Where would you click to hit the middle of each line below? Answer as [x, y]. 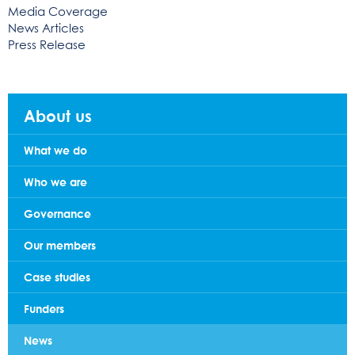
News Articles [46, 29]
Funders [44, 308]
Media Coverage [58, 12]
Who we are [55, 181]
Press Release [47, 45]
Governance [57, 213]
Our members [60, 245]
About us [58, 115]
